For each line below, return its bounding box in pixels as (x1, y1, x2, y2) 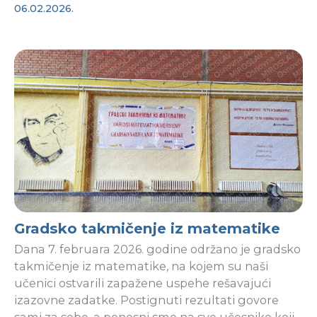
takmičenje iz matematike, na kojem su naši (14, 259, 268, 274)
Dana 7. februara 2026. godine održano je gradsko (14, 242, 301, 257)
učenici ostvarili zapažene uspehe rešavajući (14, 276, 271, 291)
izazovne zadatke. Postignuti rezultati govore (14, 293, 279, 308)
